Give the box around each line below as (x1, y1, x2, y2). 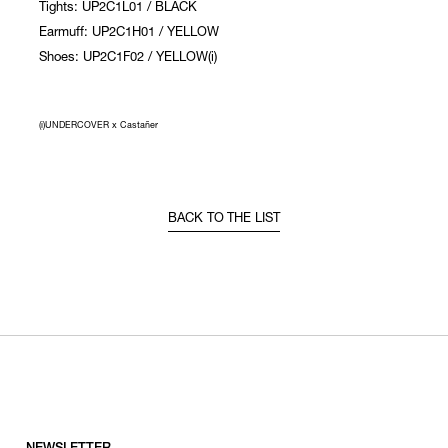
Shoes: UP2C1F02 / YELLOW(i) (39, 51, 218, 65)
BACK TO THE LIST (167, 212, 281, 226)
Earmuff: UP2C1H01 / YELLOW (39, 26, 220, 40)
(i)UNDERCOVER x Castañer (39, 121, 159, 131)
